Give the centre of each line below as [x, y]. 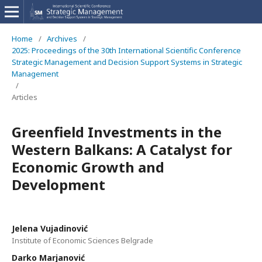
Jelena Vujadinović [50, 228]
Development [58, 185]
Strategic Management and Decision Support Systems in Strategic [127, 62]
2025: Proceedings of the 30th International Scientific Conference [126, 50]
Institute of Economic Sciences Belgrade [82, 240]
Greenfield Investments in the [117, 132]
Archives [62, 39]
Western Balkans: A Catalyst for [122, 149]
